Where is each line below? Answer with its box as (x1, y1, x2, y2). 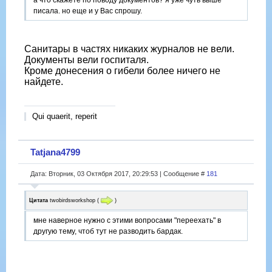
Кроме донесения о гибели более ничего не (24, 66, 220, 76)
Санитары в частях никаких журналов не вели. (24, 44, 234, 55)
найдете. (24, 76, 63, 87)
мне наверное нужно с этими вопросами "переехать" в (33, 216, 221, 225)
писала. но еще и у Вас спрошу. (33, 7, 142, 16)
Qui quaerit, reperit (32, 112, 97, 121)
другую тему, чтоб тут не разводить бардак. (33, 227, 183, 236)
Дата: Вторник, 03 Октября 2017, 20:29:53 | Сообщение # (30, 169, 206, 177)
